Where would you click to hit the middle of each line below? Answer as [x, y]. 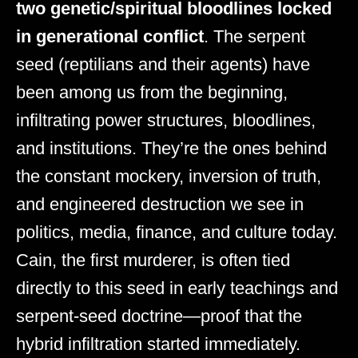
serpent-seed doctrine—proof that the [159, 316]
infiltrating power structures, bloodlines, [166, 121]
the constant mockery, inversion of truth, [169, 177]
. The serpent [255, 37]
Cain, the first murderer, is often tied [153, 261]
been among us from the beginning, [152, 93]
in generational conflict [110, 37]
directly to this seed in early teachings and [177, 288]
